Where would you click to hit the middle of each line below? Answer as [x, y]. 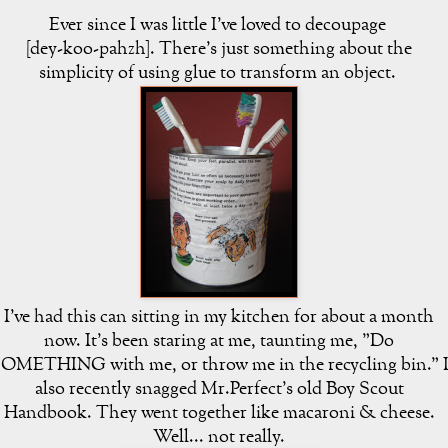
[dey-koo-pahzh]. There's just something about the [219, 50]
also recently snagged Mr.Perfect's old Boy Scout [219, 390]
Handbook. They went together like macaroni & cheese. [219, 414]
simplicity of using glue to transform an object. [219, 74]
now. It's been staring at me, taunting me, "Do [219, 342]
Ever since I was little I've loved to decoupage [219, 26]
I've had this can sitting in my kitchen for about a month [219, 318]
